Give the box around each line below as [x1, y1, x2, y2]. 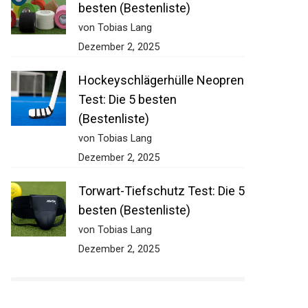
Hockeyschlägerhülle [71, 73, 187, 87]
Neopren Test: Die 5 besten [71, 92, 220, 107]
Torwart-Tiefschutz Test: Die [71, 184, 228, 198]
